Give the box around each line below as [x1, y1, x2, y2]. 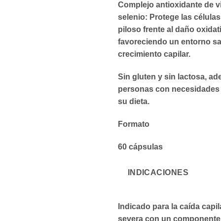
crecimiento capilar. [118, 50, 190, 59]
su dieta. [118, 97, 149, 106]
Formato [118, 119, 149, 128]
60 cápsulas [118, 142, 163, 151]
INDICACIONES [127, 168, 189, 177]
